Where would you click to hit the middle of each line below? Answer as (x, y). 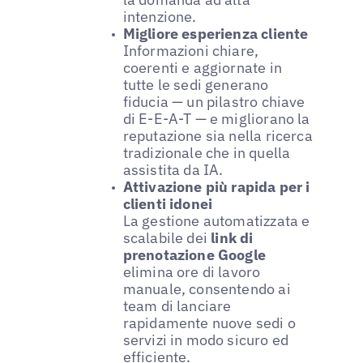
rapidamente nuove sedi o (209, 323)
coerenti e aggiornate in (202, 68)
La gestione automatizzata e (216, 221)
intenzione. (160, 17)
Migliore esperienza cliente (216, 34)
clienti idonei (168, 204)
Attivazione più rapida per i (216, 187)
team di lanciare (177, 306)
